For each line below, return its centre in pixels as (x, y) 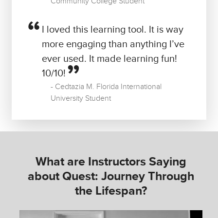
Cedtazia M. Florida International (108, 87)
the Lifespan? (111, 191)
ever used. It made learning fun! (109, 59)
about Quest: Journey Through (111, 177)
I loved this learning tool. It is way (113, 30)
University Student (81, 99)
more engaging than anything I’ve (113, 45)
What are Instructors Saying (111, 162)
